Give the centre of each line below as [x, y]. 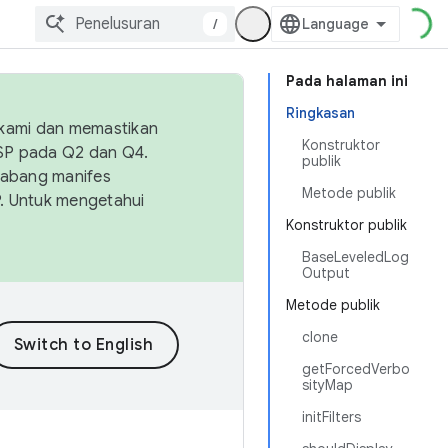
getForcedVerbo [356, 369]
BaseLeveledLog [355, 257]
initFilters [331, 417]
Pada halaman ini [347, 81]
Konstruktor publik [346, 225]
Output [326, 273]
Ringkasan [320, 113]
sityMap [327, 385]
